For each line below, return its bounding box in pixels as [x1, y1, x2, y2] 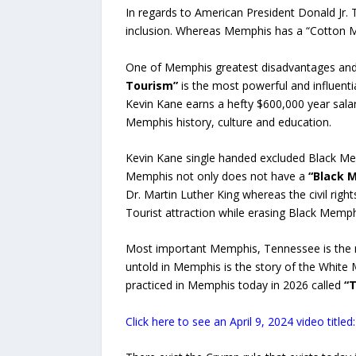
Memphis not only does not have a [125, 168, 308, 184]
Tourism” [125, 77, 178, 93]
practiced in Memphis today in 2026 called [125, 277, 344, 293]
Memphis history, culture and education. [125, 114, 331, 130]
